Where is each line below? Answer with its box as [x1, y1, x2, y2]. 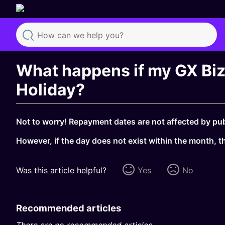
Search [18, 45, 67, 63]
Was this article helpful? [16, 165, 106, 175]
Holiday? [16, 79, 85, 99]
